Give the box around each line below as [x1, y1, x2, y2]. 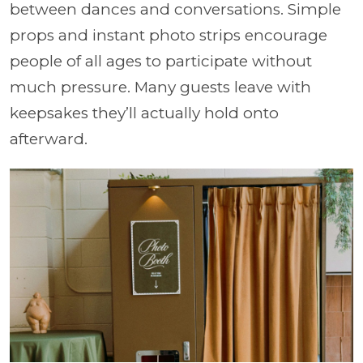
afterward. [10, 130, 88, 148]
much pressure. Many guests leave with [10, 78, 311, 96]
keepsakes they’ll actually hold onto [10, 104, 279, 122]
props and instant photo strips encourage [10, 26, 327, 45]
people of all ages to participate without [10, 52, 312, 70]
